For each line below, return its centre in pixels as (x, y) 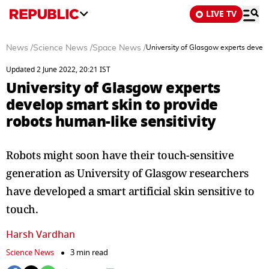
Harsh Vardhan (41, 235)
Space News (117, 48)
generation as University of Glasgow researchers (127, 173)
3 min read (89, 252)
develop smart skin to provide (112, 105)
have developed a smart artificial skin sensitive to (130, 191)
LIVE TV (221, 14)
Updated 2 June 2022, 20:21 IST (58, 70)
